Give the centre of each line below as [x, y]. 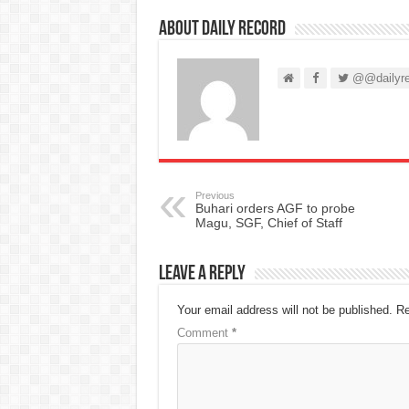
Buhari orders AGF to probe [275, 208]
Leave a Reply [202, 274]
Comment [204, 332]
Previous [215, 195]
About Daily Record [222, 29]
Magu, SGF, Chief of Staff [268, 222]
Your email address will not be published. [284, 309]
